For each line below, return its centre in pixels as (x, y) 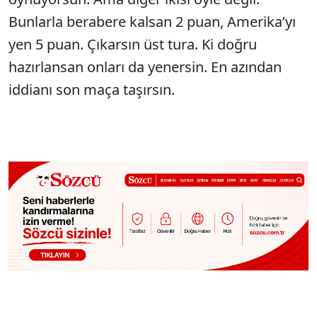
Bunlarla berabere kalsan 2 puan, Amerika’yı (152, 22)
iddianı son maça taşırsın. (92, 90)
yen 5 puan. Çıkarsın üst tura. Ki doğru (133, 44)
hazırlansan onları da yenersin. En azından (145, 67)
